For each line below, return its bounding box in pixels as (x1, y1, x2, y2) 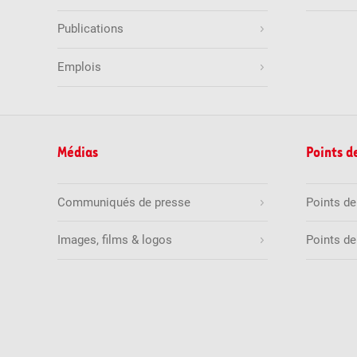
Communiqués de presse (57, 194, 191, 210)
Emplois (57, 60, 102, 75)
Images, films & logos (57, 233, 173, 248)
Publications (57, 22, 124, 37)
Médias (57, 143, 99, 160)
